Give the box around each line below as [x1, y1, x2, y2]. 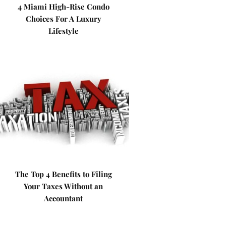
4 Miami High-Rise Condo [17, 2, 109, 12]
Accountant [44, 193, 83, 203]
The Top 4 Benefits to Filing [15, 169, 112, 179]
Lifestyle [48, 26, 79, 36]
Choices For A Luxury [25, 14, 101, 24]
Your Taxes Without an [24, 181, 103, 191]
